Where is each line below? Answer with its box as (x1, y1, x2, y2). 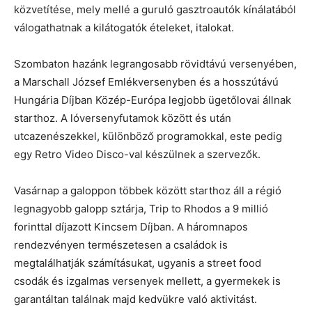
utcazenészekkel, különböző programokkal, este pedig (14, 129, 282, 143)
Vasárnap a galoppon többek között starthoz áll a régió (14, 183, 281, 197)
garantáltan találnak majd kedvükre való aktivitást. (14, 292, 257, 306)
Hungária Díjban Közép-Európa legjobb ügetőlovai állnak (14, 93, 291, 107)
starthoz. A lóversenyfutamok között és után (14, 111, 231, 125)
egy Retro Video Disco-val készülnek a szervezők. (14, 147, 260, 161)
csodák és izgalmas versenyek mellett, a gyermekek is (14, 274, 281, 288)
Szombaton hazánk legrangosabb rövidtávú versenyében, (14, 56, 297, 70)
